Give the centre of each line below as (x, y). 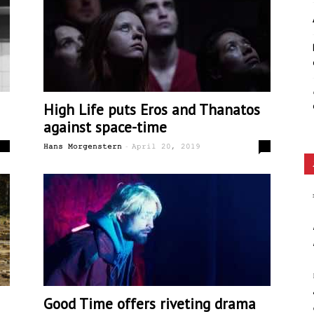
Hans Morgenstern (83, 146)
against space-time (105, 127)
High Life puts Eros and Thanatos (152, 110)
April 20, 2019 (166, 146)
